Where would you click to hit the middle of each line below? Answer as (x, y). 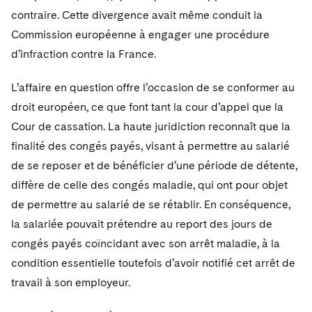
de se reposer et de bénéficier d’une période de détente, (154, 165)
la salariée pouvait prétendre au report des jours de (142, 224)
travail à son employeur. (71, 282)
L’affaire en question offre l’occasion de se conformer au (153, 87)
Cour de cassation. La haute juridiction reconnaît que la (151, 126)
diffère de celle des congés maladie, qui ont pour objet (149, 185)
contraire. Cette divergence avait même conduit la (137, 15)
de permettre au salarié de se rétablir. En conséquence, (151, 204)
